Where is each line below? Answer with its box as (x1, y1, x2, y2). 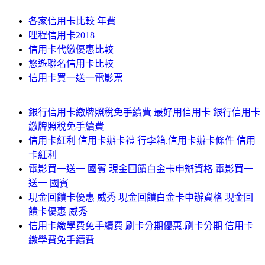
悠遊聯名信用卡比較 (28, 58, 114, 69)
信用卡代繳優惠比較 (28, 44, 114, 54)
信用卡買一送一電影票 (28, 72, 123, 83)
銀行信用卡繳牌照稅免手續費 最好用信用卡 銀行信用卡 (28, 106, 260, 117)
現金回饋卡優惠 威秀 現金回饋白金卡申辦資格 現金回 (28, 192, 253, 202)
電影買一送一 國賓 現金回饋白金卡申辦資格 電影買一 (28, 163, 253, 174)
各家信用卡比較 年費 (28, 15, 116, 26)
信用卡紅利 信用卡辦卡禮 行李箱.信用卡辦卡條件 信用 (28, 135, 256, 146)
